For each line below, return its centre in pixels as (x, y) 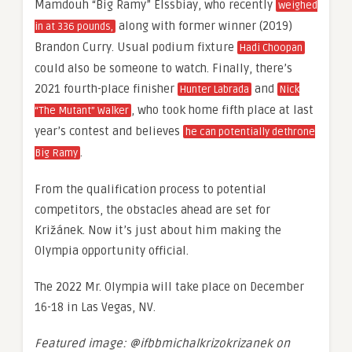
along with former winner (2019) (204, 26)
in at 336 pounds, (74, 26)
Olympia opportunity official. (113, 250)
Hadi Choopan (271, 48)
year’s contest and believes (109, 131)
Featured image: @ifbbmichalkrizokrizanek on (162, 343)
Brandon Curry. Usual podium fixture (136, 47)
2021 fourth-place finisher (106, 88)
